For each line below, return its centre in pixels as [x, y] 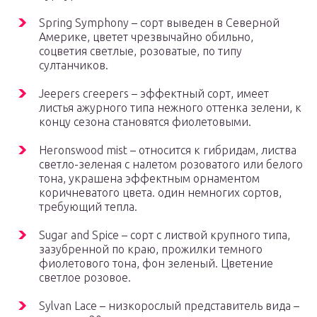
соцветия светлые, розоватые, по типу [140, 51]
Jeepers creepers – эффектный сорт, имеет [154, 94]
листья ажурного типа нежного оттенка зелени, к [170, 108]
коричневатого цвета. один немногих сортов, [160, 193]
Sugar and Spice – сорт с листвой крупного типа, [165, 235]
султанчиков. [74, 65]
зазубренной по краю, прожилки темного [151, 249]
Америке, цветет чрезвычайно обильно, [146, 37]
